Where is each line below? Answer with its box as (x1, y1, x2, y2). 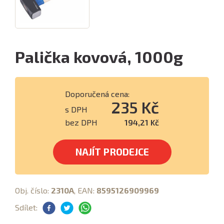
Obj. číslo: (15, 185, 51, 195)
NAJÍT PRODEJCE (75, 146, 149, 157)
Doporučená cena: (65, 89, 129, 98)
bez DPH (65, 117, 97, 127)
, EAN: (74, 185, 96, 195)
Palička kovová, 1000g (15, 47, 183, 66)
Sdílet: (15, 202, 37, 212)
